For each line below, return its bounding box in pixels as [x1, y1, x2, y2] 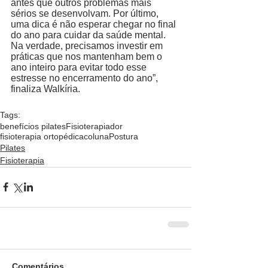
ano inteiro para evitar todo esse [11, 62, 149, 72]
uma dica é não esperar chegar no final [11, 19, 178, 29]
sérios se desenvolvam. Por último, [11, 8, 161, 19]
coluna [84, 131, 109, 141]
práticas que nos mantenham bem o [11, 51, 165, 62]
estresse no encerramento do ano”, [11, 72, 160, 83]
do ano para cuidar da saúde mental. [11, 29, 168, 40]
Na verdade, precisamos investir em [11, 40, 165, 51]
